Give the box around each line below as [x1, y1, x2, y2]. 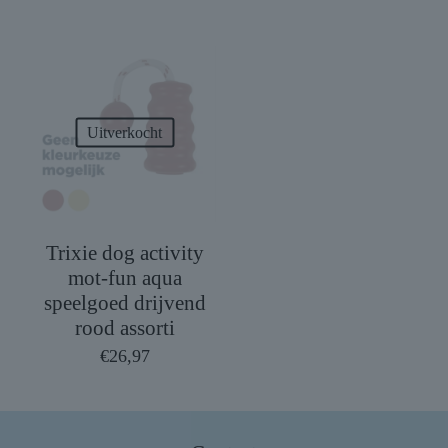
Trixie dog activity [45, 241, 204, 266]
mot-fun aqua [67, 266, 182, 291]
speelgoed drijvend [43, 291, 206, 316]
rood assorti [74, 316, 175, 341]
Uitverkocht [87, 123, 163, 141]
